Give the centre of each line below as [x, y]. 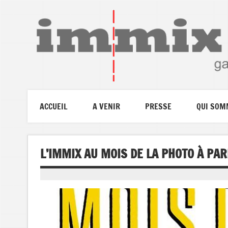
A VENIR [106, 106]
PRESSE [158, 106]
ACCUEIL [53, 106]
